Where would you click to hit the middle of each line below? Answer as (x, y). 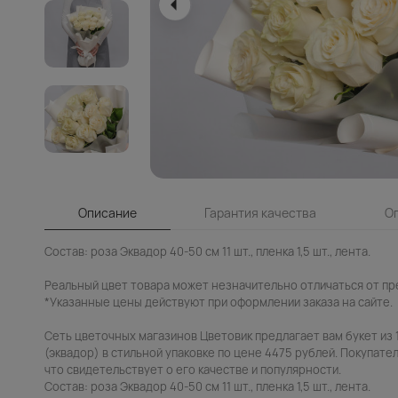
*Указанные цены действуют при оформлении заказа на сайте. (219, 302)
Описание (108, 212)
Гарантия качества (289, 212)
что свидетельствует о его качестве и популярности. (193, 369)
